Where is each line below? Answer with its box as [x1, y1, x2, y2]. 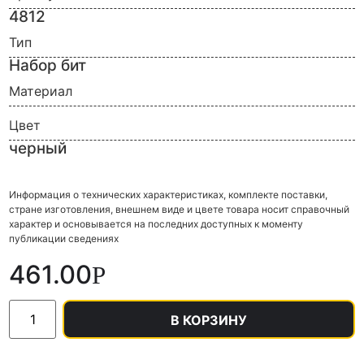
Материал [9, 82, 72, 99]
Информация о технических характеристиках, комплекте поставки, [9, 188, 327, 201]
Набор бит [9, 55, 86, 75]
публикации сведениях [9, 232, 119, 245]
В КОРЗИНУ [171, 311, 248, 328]
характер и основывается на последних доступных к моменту [9, 217, 303, 230]
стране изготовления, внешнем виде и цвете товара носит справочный [9, 202, 349, 215]
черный [9, 138, 67, 158]
